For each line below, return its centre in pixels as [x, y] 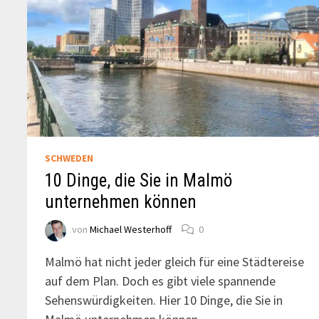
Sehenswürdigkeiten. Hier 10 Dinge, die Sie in [164, 300]
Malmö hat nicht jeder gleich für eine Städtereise [175, 261]
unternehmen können [121, 202]
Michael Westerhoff [131, 230]
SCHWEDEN [69, 158]
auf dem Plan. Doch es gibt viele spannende [161, 281]
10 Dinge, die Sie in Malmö [139, 180]
